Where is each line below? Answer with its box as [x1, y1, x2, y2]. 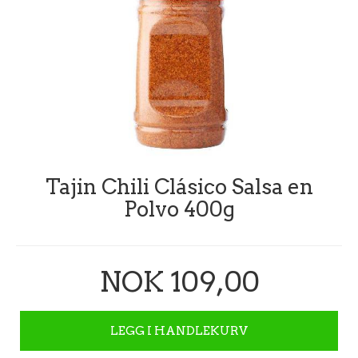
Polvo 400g [123, 197, 235, 221]
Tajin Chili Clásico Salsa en [45, 174, 313, 199]
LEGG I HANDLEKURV [110, 323, 248, 338]
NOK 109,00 [98, 265, 260, 299]
